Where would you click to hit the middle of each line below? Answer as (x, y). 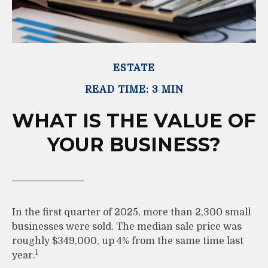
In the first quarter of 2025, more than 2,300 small (131, 212)
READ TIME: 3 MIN (134, 89)
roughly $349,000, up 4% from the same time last (128, 241)
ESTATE (134, 68)
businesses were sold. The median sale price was (127, 226)
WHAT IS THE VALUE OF (134, 120)
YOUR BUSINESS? (134, 144)
